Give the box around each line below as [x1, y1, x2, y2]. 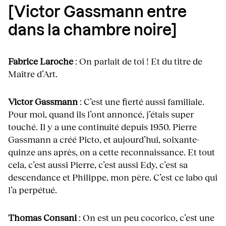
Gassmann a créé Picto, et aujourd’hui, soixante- [8, 134, 200, 145]
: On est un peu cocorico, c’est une [77, 212, 214, 223]
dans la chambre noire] [8, 23, 177, 39]
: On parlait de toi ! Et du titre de [73, 55, 202, 67]
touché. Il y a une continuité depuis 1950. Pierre [8, 121, 197, 133]
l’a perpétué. [8, 184, 57, 196]
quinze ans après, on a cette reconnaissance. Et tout [8, 146, 215, 158]
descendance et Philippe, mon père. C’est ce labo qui [8, 172, 217, 183]
